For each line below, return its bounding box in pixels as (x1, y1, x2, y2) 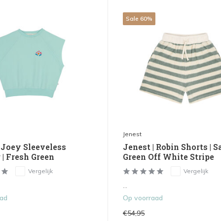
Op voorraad (122, 193, 163, 203)
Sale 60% (125, 15, 152, 23)
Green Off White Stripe (122, 151, 214, 162)
